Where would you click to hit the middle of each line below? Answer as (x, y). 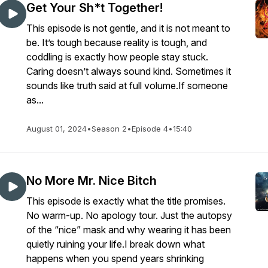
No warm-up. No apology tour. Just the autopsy (129, 215)
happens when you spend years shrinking (115, 258)
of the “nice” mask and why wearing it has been (129, 230)
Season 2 (109, 129)
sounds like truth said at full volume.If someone (127, 86)
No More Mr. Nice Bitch (92, 181)
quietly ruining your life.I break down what (115, 244)
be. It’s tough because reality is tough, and (117, 42)
